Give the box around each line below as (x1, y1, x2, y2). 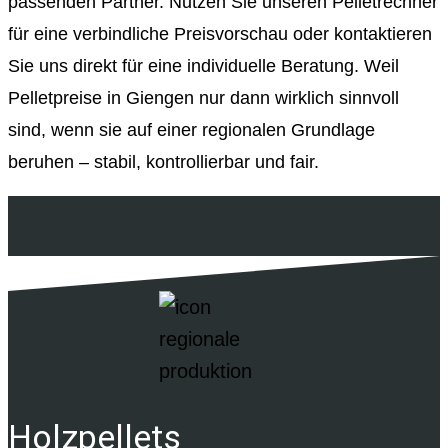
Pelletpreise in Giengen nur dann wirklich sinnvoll (8, 88, 399, 109)
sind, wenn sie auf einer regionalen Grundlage (8, 120, 375, 141)
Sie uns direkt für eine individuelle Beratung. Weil (8, 56, 399, 77)
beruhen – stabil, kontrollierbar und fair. (8, 152, 319, 173)
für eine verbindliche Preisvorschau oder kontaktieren (8, 24, 432, 45)
